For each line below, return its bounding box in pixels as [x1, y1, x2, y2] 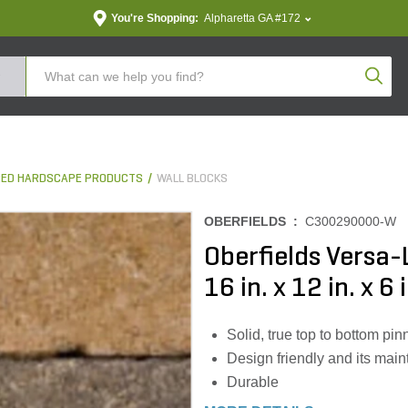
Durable [227, 374, 279, 390]
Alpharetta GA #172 [203, 12, 301, 25]
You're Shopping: [110, 12, 199, 25]
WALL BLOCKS [157, 172, 228, 186]
